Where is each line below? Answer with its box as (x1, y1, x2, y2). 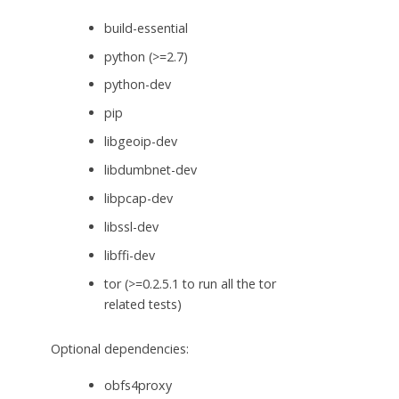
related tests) (103, 296, 182, 313)
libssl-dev (103, 218, 159, 236)
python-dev (103, 76, 171, 94)
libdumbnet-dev (103, 161, 197, 179)
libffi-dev (103, 247, 155, 265)
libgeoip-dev (103, 133, 177, 151)
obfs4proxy (103, 376, 172, 394)
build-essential (103, 19, 188, 37)
